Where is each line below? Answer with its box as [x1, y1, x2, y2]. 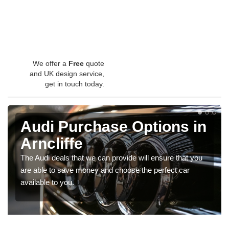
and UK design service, [30, 69, 104, 78]
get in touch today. [45, 79, 104, 88]
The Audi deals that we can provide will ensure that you [20, 153, 202, 162]
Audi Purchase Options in [20, 118, 207, 135]
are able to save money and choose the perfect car [20, 165, 190, 174]
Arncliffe [20, 134, 83, 152]
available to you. [20, 177, 74, 187]
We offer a [33, 59, 68, 67]
